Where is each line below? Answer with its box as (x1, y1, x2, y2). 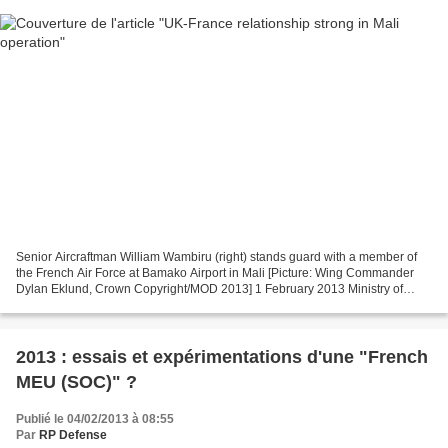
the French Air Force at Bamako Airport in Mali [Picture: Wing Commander (16, 266, 414, 281)
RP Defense (39, 428, 107, 443)
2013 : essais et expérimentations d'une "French (16, 347, 428, 368)
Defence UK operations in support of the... (16, 298, 242, 313)
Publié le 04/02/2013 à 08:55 (16, 412, 174, 427)
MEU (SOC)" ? (16, 372, 137, 393)
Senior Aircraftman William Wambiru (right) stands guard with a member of (16, 250, 417, 265)
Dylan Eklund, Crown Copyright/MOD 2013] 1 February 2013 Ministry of (16, 282, 403, 297)
